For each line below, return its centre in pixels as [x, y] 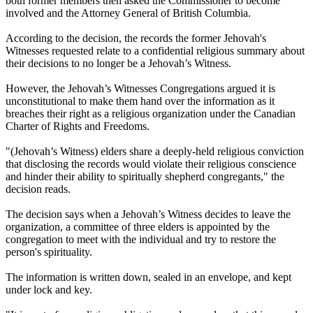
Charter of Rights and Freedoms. [78, 126]
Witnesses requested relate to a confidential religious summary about [155, 51]
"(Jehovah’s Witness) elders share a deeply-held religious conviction [155, 152]
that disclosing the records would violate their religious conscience [151, 164]
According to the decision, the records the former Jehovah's [136, 38]
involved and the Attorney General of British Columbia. [128, 13]
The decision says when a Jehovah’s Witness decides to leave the [148, 214]
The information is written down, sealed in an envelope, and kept [148, 277]
